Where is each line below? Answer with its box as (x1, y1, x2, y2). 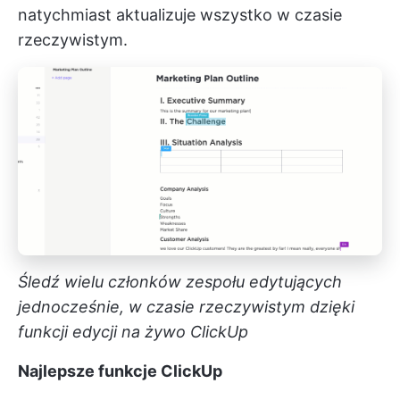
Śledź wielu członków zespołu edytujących (18, 271, 342, 291)
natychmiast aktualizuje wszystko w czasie (18, 5, 342, 25)
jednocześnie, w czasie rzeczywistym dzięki (18, 296, 354, 316)
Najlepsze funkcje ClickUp (18, 361, 222, 380)
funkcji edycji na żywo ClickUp (18, 321, 248, 341)
